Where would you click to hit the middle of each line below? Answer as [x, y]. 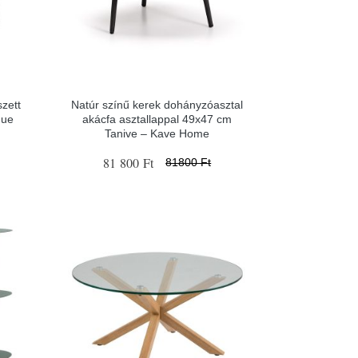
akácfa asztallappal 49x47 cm [157, 119]
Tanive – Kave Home [157, 133]
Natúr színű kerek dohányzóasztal [157, 104]
